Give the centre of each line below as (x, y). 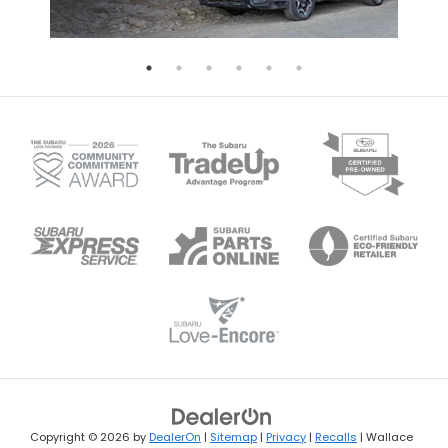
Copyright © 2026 (81, 436)
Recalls (336, 436)
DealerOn (175, 436)
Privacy (286, 436)
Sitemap (233, 436)
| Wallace (385, 436)
